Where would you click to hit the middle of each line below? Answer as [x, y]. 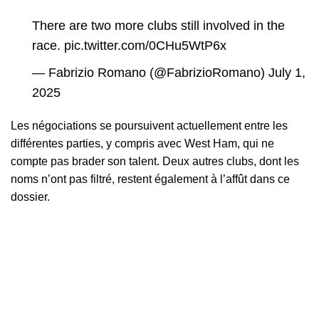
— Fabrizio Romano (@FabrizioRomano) [150, 73]
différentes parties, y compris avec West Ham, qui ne [142, 143]
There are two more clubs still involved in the [158, 26]
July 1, [287, 73]
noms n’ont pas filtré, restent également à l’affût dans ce [150, 179]
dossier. [30, 197]
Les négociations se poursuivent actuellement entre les [149, 126]
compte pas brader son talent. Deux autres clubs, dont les [155, 161]
